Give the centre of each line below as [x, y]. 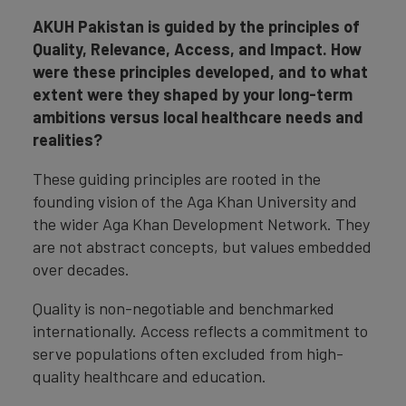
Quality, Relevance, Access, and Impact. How [197, 49]
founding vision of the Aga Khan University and [195, 202]
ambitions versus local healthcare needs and [198, 117]
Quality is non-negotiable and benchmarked [184, 309]
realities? [68, 140]
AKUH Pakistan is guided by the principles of [196, 27]
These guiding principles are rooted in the [177, 179]
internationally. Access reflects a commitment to [200, 331]
